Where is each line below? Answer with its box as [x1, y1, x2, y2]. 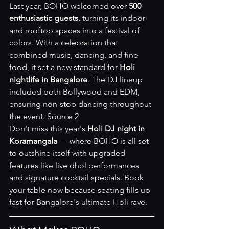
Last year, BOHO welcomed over [9, 1, 129, 11]
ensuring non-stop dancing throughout [9, 99, 153, 109]
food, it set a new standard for [9, 62, 120, 72]
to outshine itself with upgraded [9, 148, 127, 158]
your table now [9, 185, 63, 195]
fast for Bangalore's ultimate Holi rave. [9, 197, 147, 207]
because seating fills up [63, 185, 152, 195]
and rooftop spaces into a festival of [9, 26, 142, 35]
